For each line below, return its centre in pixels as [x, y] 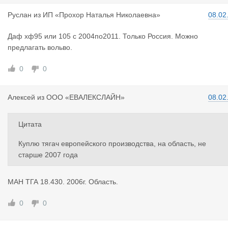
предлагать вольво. [40, 47]
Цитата [30, 124]
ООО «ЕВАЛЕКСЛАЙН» [85, 97]
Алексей [21, 97]
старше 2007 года [48, 155]
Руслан [20, 15]
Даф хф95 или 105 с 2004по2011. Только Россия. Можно [103, 36]
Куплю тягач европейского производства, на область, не [112, 144]
